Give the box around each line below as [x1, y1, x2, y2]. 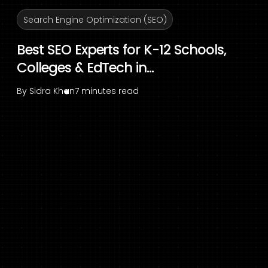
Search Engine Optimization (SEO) [23, 13, 167, 26]
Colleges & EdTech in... [17, 57, 154, 77]
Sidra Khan [29, 85, 75, 98]
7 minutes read [75, 85, 139, 98]
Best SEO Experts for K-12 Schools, [17, 39, 226, 59]
